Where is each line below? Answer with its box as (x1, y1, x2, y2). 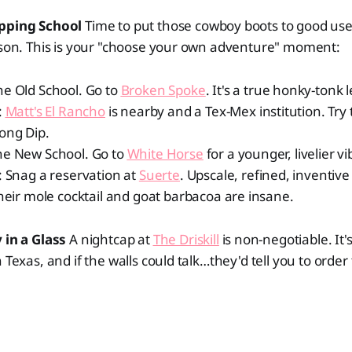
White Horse (126, 145, 203, 163)
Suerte (138, 166, 180, 184)
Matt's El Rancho (5, 102, 105, 120)
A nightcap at (66, 230, 153, 248)
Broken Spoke (120, 81, 206, 99)
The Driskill (152, 230, 219, 248)
